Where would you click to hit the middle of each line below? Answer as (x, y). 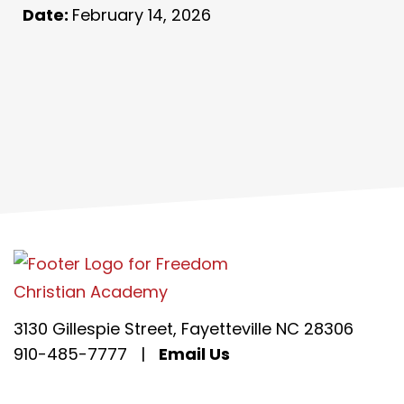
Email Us (194, 354)
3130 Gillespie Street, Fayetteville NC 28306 (184, 329)
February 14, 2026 (142, 15)
